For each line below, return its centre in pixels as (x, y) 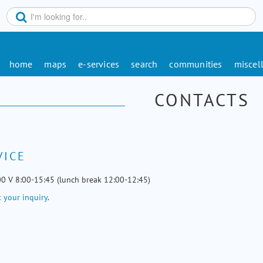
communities (196, 64)
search (144, 64)
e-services (99, 64)
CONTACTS (202, 100)
